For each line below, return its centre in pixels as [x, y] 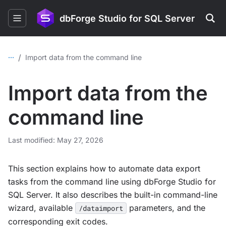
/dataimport [101, 208]
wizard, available [42, 208]
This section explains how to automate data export [104, 168]
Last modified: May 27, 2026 [56, 140]
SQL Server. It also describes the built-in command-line [113, 195]
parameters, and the [166, 208]
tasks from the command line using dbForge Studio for [112, 182]
